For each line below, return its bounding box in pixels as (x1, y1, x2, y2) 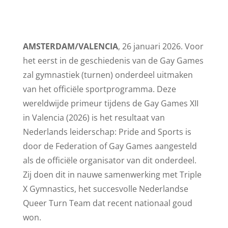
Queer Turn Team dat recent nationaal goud (22, 197, 192, 209)
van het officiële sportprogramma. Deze (22, 83, 176, 95)
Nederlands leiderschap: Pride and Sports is (22, 126, 191, 137)
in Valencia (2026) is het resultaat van (22, 112, 165, 123)
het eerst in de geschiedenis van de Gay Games (22, 55, 204, 66)
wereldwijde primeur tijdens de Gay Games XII (22, 98, 198, 109)
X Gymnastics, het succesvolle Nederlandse (22, 183, 188, 194)
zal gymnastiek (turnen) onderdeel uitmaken (22, 69, 193, 80)
